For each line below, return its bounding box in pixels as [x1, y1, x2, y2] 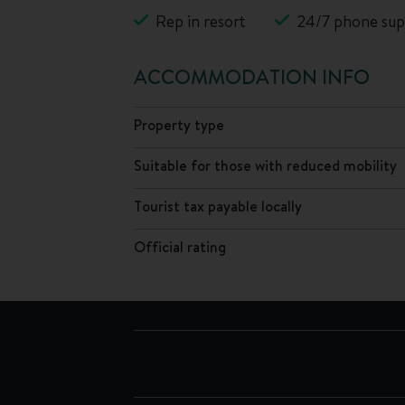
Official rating [134, 236, 226, 257]
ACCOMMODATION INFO [134, 62, 370, 90]
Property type [134, 114, 224, 135]
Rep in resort [155, 9, 246, 33]
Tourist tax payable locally [134, 195, 302, 216]
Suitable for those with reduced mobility [134, 155, 397, 175]
